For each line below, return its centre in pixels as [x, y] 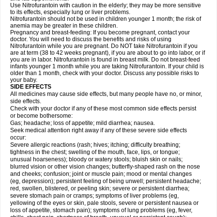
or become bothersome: [41, 116]
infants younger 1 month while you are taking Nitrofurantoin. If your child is [107, 66]
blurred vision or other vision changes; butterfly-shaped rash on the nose [105, 167]
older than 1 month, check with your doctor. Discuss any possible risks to [105, 73]
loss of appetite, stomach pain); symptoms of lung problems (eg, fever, [101, 210]
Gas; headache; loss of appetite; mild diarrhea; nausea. [83, 123]
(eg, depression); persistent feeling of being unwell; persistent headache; [106, 181]
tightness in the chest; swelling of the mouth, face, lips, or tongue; [95, 152]
